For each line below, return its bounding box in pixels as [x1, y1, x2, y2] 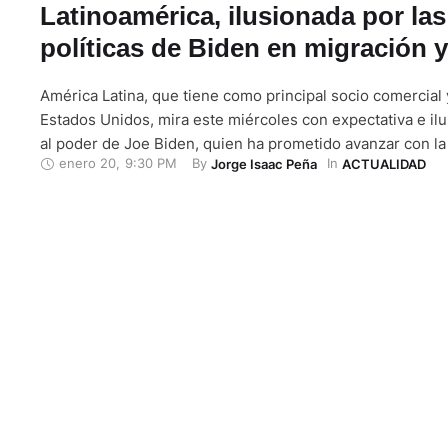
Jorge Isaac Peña [211, 155, 317, 172]
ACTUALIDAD [342, 155, 426, 172]
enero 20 [59, 155, 116, 172]
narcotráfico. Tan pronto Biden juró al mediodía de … [40, 181, 410, 201]
